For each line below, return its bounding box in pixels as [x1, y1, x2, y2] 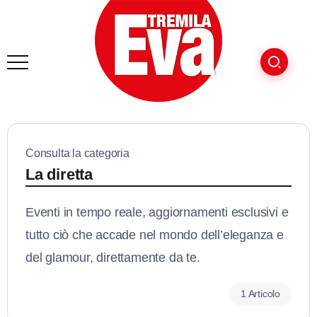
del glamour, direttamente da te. [25, 250, 200, 265]
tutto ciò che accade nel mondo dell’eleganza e [25, 228, 284, 242]
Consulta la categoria [25, 146, 129, 159]
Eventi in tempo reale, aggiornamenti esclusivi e [25, 205, 289, 219]
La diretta [25, 166, 93, 183]
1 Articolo [241, 288, 280, 299]
